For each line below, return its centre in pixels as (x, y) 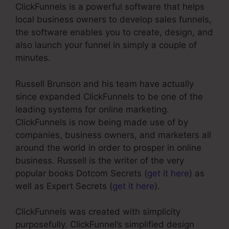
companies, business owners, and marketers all (113, 135)
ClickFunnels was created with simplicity (98, 212)
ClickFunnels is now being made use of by (102, 122)
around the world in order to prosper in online (108, 147)
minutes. (33, 58)
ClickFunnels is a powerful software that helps (110, 7)
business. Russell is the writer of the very (100, 160)
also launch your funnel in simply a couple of (106, 45)
